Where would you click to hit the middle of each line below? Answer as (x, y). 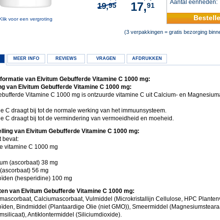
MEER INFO (26, 58)
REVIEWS (66, 58)
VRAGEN (106, 58)
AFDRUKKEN (147, 58)
